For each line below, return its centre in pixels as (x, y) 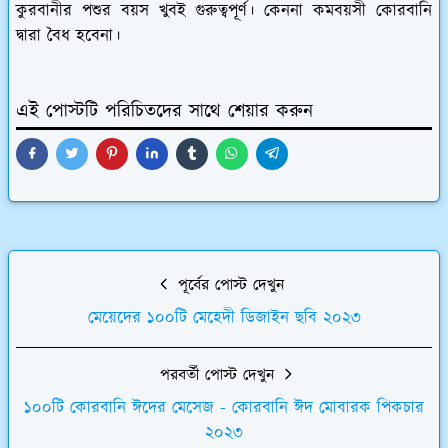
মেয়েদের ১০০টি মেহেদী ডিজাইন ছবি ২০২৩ (224, 317)
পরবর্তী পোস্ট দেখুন (220, 375)
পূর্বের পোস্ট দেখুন (228, 285)
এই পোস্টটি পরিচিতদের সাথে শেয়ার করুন (164, 111)
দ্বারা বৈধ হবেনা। (68, 35)
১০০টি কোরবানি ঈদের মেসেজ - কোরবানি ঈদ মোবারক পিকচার (224, 407)
